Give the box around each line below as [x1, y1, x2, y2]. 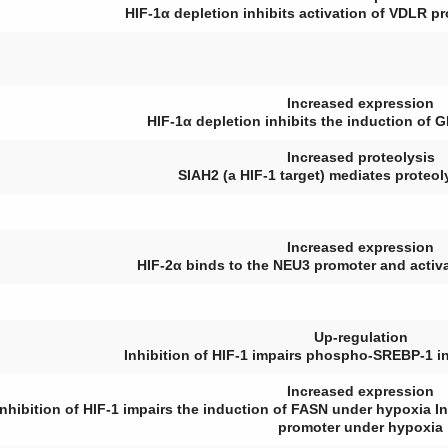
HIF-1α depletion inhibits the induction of [146, 113, 435, 129]
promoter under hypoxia [278, 419, 443, 435]
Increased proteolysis [286, 149, 435, 165]
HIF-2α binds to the [136, 257, 273, 273]
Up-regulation [313, 329, 408, 345]
